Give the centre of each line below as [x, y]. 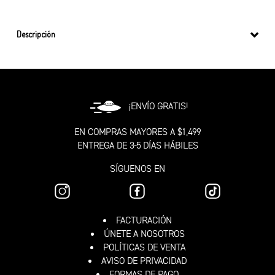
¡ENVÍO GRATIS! [157, 106]
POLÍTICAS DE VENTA [144, 247]
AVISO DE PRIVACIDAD [144, 261]
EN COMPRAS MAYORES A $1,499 [137, 132]
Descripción [36, 34]
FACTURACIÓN [144, 220]
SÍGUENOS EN [137, 168]
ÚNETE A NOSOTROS [144, 234]
